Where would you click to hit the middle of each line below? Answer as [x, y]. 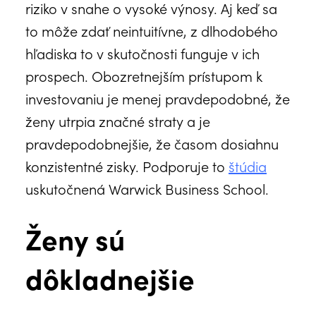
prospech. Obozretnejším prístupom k [144, 75]
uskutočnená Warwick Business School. [147, 188]
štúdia [248, 165]
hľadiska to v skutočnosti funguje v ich [142, 53]
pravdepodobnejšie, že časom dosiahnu [152, 143]
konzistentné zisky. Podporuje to [127, 165]
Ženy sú [75, 238]
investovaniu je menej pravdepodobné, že [158, 98]
